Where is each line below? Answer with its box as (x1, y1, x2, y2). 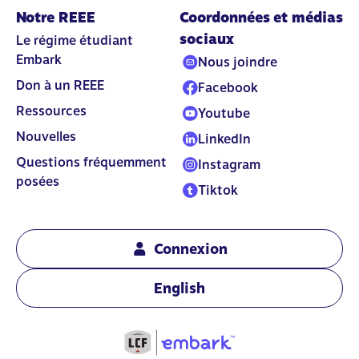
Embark (16, 51, 62, 67)
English (154, 279, 205, 296)
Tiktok (198, 182, 238, 198)
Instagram (198, 156, 260, 172)
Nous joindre (198, 54, 277, 70)
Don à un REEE (16, 77, 104, 93)
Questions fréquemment (16, 154, 167, 170)
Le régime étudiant (16, 32, 133, 48)
